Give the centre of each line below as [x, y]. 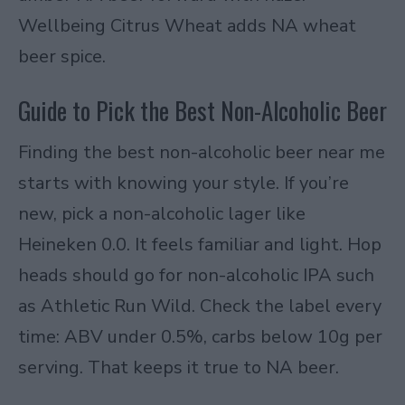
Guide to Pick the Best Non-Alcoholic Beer [202, 110]
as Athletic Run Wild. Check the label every [200, 306]
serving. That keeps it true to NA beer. [179, 367]
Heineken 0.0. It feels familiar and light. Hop [200, 244]
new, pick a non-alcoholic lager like [162, 213]
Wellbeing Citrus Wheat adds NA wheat [187, 25]
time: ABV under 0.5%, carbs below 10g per [200, 336]
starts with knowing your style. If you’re [184, 183]
